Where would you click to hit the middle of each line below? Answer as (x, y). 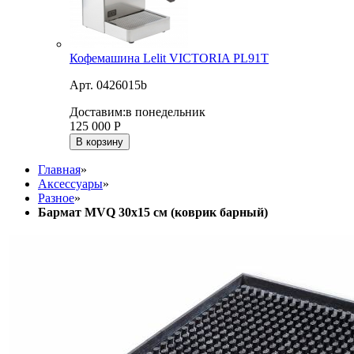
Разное (56, 198)
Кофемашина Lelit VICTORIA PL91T (169, 58)
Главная (59, 170)
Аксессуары (70, 184)
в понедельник (166, 112)
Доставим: (98, 112)
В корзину (100, 142)
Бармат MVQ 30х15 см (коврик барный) (153, 213)
